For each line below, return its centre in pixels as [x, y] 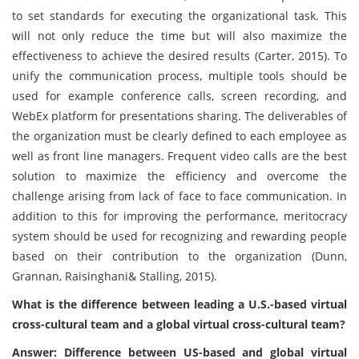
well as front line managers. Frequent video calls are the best [179, 156]
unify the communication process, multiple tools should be [179, 76]
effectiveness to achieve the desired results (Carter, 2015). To [179, 56]
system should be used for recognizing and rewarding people [179, 236]
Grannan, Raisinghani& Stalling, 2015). [115, 276]
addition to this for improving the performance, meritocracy [179, 216]
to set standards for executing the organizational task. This [179, 16]
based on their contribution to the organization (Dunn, [179, 256]
